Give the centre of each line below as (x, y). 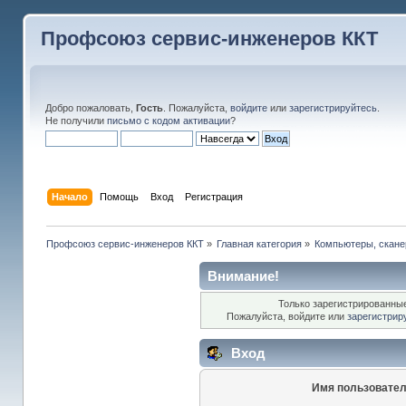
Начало (69, 196)
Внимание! (243, 275)
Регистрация (213, 196)
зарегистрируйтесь (333, 108)
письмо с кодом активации (168, 121)
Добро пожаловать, (90, 108)
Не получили (76, 121)
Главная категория (260, 243)
